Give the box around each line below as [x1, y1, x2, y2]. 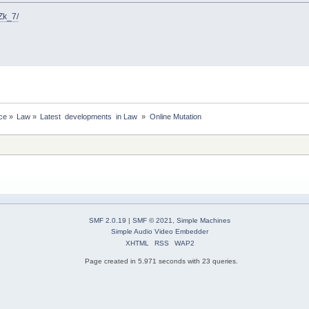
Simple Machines [177, 217, 230, 225]
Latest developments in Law [40, 112, 140, 121]
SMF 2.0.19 [89, 217, 126, 225]
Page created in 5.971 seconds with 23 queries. [85, 257, 238, 265]
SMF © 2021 [132, 217, 172, 225]
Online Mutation [149, 112, 201, 121]
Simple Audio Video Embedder [111, 228, 208, 236]
